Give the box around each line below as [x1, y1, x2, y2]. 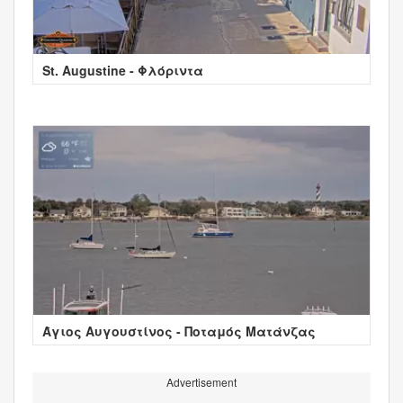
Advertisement [166, 373, 237, 390]
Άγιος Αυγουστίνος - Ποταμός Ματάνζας [42, 321, 316, 340]
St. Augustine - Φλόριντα [42, 60, 203, 79]
